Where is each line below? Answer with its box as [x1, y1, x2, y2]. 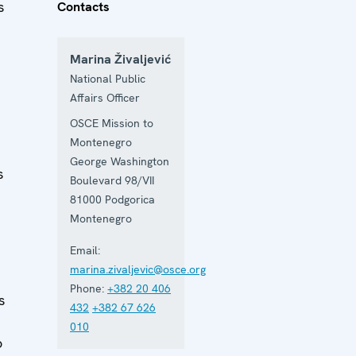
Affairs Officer [70, 90, 140, 105]
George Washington [70, 153, 169, 168]
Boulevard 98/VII [70, 172, 154, 188]
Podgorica [105, 192, 155, 207]
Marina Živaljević [70, 50, 171, 68]
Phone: [70, 281, 104, 296]
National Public [70, 71, 145, 86]
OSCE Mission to [70, 115, 153, 130]
